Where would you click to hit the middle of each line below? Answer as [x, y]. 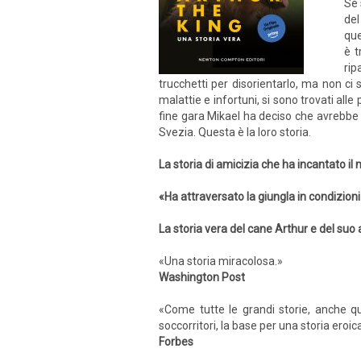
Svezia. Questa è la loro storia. [235, 132]
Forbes [176, 342]
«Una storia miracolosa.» [221, 261]
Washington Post [202, 277]
